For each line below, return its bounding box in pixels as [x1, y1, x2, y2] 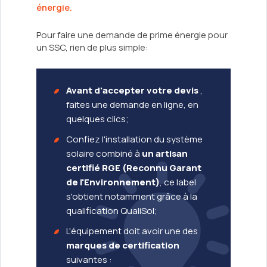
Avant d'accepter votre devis [66, 84, 200, 97]
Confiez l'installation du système [66, 133, 203, 146]
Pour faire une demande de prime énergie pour [36, 29, 228, 42]
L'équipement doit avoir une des [66, 225, 198, 238]
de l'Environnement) [66, 176, 160, 189]
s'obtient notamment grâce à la [66, 190, 197, 203]
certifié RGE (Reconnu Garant [66, 162, 201, 175]
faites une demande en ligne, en [66, 98, 198, 111]
